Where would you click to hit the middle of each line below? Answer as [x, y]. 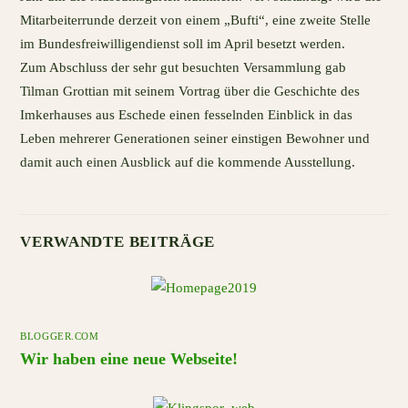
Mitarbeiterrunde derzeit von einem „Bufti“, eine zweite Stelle [196, 20]
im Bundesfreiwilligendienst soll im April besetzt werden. [183, 44]
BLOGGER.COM [60, 337]
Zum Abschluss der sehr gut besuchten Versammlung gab [184, 68]
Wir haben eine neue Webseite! [129, 358]
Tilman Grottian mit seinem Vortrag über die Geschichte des [190, 92]
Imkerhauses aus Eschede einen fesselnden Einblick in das [187, 115]
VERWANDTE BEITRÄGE [118, 241]
